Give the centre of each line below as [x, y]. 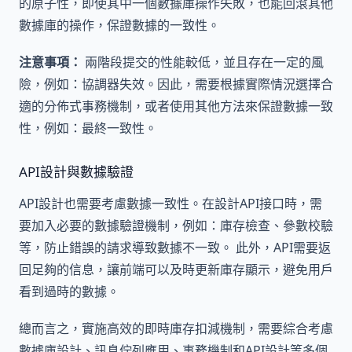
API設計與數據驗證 [76, 172]
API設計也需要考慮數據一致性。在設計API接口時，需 [170, 203]
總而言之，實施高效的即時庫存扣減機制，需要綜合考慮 [176, 328]
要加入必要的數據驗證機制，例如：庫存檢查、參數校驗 [176, 225]
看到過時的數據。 [69, 291]
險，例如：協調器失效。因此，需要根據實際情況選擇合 [176, 84]
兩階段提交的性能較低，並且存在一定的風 [203, 62]
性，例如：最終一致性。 [88, 128]
